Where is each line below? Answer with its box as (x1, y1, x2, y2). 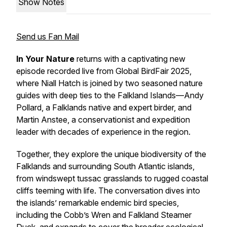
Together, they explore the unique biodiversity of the (16, 149, 206, 159)
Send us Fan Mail (16, 31, 79, 42)
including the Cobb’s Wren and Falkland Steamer (16, 210, 192, 220)
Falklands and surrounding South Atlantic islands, (16, 161, 195, 171)
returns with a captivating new (74, 54, 185, 64)
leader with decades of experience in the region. (16, 127, 191, 137)
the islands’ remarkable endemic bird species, (16, 198, 179, 208)
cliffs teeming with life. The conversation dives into (16, 185, 200, 196)
